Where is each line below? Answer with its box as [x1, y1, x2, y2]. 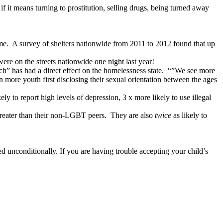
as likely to [173, 111, 207, 119]
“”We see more [168, 66, 215, 75]
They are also [111, 111, 155, 119]
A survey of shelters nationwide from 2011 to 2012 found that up [12, 39, 215, 48]
